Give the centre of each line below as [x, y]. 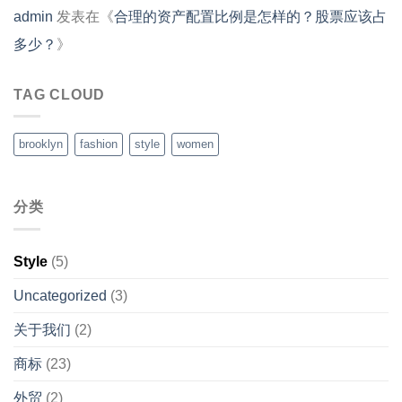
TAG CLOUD [60, 94]
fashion [99, 144]
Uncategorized [60, 295]
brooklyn [41, 144]
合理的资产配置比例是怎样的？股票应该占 [250, 16]
